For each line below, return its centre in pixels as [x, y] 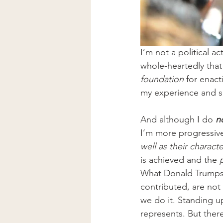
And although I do [178, 119]
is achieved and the [180, 160]
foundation [162, 79]
